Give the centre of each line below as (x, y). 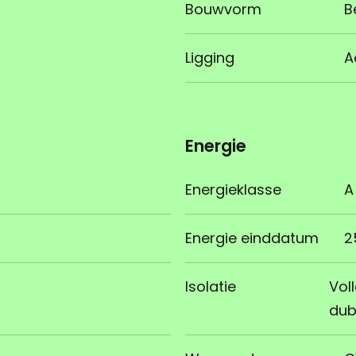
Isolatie (211, 287)
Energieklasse (233, 190)
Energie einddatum (252, 238)
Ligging (210, 58)
